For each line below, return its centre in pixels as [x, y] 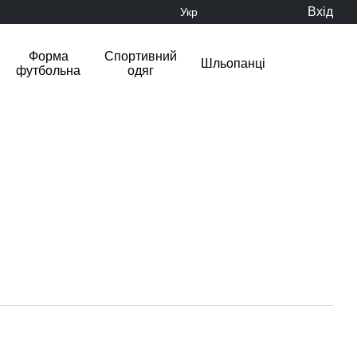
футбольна [48, 71]
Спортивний [141, 56]
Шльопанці [233, 63]
